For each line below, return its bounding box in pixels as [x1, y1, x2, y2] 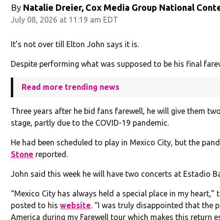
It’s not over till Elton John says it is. [11, 39, 139, 49]
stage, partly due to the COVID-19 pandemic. [11, 118, 169, 127]
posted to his [11, 200, 60, 210]
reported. [33, 149, 68, 159]
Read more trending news [22, 82, 120, 91]
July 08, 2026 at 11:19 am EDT [11, 15, 119, 24]
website [60, 200, 91, 210]
